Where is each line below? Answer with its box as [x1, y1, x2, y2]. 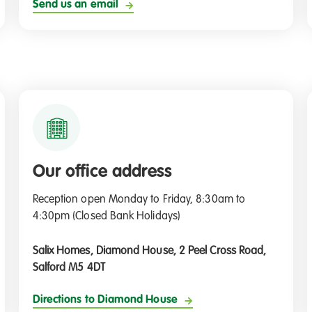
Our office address [32, 163, 172, 181]
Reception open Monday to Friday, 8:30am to [32, 194, 246, 206]
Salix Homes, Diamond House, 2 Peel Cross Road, [32, 246, 267, 258]
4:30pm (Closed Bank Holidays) [32, 211, 180, 223]
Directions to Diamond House [32, 295, 178, 306]
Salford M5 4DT [32, 263, 105, 274]
